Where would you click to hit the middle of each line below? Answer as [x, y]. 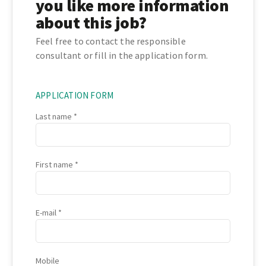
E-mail [46, 213]
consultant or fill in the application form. [122, 56]
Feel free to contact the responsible [111, 41]
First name [54, 165]
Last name [54, 117]
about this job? [91, 23]
